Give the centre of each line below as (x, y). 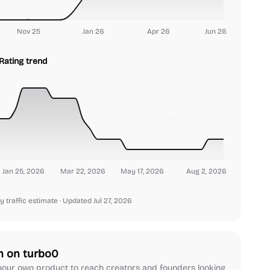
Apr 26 (159, 31)
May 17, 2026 (142, 171)
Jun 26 (216, 31)
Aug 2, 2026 (206, 171)
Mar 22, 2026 (83, 171)
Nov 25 (28, 31)
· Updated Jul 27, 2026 (95, 201)
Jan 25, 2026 (23, 171)
